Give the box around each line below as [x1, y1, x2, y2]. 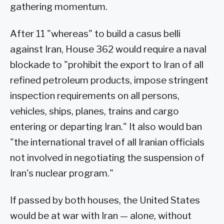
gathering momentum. [10, 1, 107, 13]
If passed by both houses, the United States [10, 194, 200, 206]
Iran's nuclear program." [10, 167, 113, 179]
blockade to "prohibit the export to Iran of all [10, 58, 203, 70]
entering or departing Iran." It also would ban [10, 120, 202, 132]
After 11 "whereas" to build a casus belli [10, 27, 180, 39]
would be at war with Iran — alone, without [10, 209, 191, 221]
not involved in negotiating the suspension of [10, 151, 204, 163]
